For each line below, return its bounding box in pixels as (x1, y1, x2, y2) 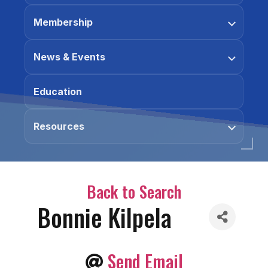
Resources (33, 120, 84, 132)
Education (33, 86, 82, 98)
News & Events (33, 51, 105, 63)
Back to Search (87, 179, 181, 203)
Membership (33, 16, 93, 28)
